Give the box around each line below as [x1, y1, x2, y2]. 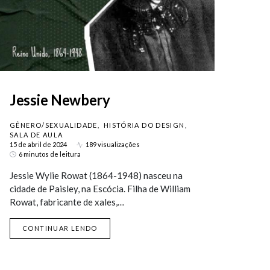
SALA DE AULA [10, 131, 63, 139]
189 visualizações [86, 140, 140, 148]
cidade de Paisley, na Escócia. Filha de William [10, 183, 190, 194]
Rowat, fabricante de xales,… [10, 196, 124, 207]
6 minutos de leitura [19, 150, 81, 158]
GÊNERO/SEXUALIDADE [10, 121, 98, 129]
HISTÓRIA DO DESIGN [103, 121, 185, 129]
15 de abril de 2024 [10, 140, 67, 148]
